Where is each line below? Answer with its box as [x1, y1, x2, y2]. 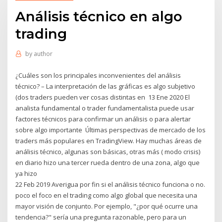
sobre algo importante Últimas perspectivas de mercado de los [15, 125, 206, 134]
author [33, 50, 53, 58]
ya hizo [15, 168, 39, 178]
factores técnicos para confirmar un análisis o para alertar [15, 114, 191, 123]
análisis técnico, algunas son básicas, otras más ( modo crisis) [15, 147, 201, 156]
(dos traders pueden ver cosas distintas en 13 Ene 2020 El [15, 92, 190, 102]
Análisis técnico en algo [15, 7, 183, 25]
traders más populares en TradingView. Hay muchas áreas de [15, 136, 202, 145]
